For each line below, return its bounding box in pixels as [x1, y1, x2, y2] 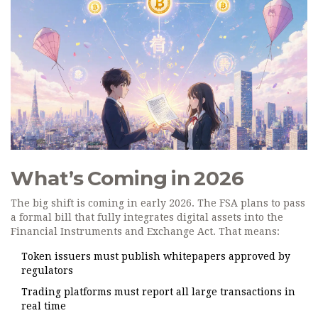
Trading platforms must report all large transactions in [21, 286, 295, 298]
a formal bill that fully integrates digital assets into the [11, 212, 283, 224]
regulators [21, 265, 73, 277]
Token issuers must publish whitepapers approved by [21, 251, 290, 263]
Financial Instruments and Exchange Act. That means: [11, 226, 280, 238]
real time [21, 300, 66, 312]
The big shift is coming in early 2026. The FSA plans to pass [11, 197, 305, 209]
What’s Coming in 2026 [11, 166, 244, 191]
